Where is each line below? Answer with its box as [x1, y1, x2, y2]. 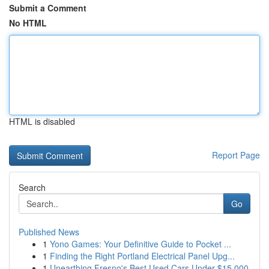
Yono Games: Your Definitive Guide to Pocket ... [50, 238, 231, 250]
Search [19, 181, 46, 193]
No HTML [9, 17, 47, 29]
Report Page [212, 149, 260, 161]
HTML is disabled [9, 115, 75, 127]
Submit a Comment [9, 2, 86, 14]
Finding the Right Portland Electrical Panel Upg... [50, 250, 235, 262]
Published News [19, 226, 79, 238]
